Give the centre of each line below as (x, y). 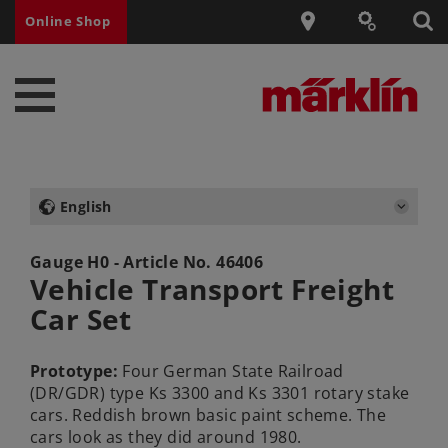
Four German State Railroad (231, 371)
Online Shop (68, 21)
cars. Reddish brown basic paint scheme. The (208, 415)
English (86, 206)
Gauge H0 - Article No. (123, 261)
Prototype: (74, 371)
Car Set (81, 318)
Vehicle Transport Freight (212, 288)
